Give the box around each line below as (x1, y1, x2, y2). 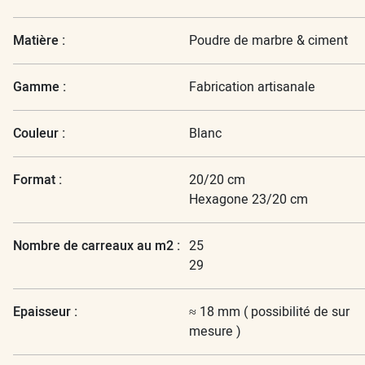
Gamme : (13, 77, 66, 96)
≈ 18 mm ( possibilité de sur (189, 301, 350, 322)
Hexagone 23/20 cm (189, 189, 308, 209)
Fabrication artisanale (189, 77, 315, 97)
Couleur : (13, 123, 65, 143)
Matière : (13, 30, 65, 50)
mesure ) (189, 321, 241, 341)
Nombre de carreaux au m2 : (13, 235, 180, 255)
